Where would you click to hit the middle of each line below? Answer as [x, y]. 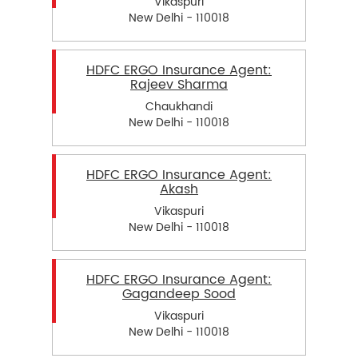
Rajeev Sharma [179, 84]
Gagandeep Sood [179, 294]
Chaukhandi [179, 106]
